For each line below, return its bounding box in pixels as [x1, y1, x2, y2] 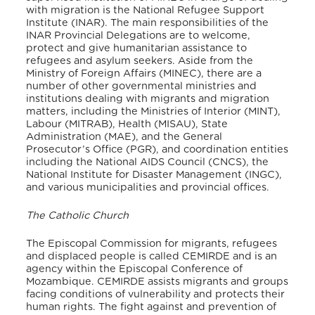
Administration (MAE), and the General [26, 131, 223, 143]
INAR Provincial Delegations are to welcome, [26, 30, 251, 41]
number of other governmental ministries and [26, 81, 257, 92]
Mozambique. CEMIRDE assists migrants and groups [26, 276, 289, 287]
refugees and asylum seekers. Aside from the [26, 56, 254, 67]
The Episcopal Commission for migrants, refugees [26, 238, 278, 249]
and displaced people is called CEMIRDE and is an [26, 250, 278, 262]
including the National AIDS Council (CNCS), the [26, 157, 269, 168]
